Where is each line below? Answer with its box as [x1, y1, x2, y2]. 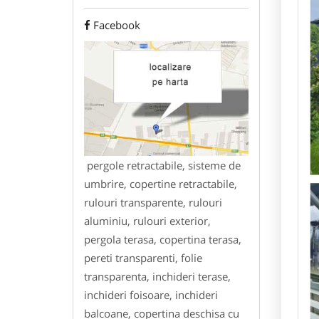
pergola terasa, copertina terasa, [84, 231, 241, 246]
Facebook [93, 18, 140, 33]
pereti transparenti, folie [84, 250, 202, 265]
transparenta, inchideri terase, [84, 268, 231, 283]
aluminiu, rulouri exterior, [84, 213, 211, 228]
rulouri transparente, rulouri [84, 194, 222, 209]
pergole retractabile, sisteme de [84, 157, 241, 172]
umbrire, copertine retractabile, [84, 176, 237, 191]
